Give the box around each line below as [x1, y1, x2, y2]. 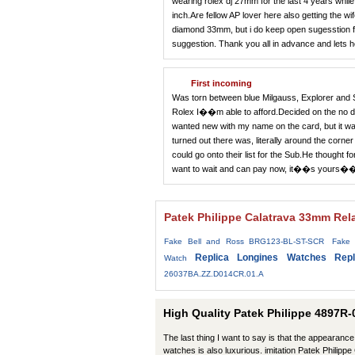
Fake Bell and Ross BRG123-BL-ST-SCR [164, 236, 324, 246]
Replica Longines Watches [195, 251, 326, 263]
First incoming [191, 78, 252, 88]
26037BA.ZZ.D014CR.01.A [164, 269, 264, 278]
